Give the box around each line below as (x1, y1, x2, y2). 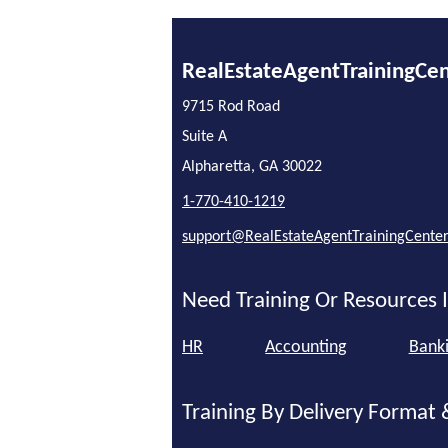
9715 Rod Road (182, 98, 280, 115)
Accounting (265, 338, 347, 358)
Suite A (182, 128, 227, 145)
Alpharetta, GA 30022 (182, 158, 322, 175)
